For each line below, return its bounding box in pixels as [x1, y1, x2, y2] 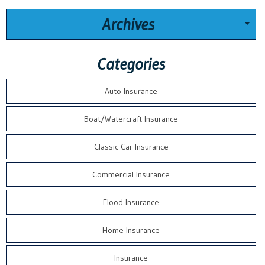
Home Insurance [102, 225, 160, 236]
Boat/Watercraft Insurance [84, 114, 178, 125]
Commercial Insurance [92, 169, 170, 180]
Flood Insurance [103, 197, 159, 208]
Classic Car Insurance [93, 141, 169, 153]
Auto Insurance [105, 86, 157, 97]
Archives [102, 14, 154, 35]
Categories [97, 54, 165, 75]
